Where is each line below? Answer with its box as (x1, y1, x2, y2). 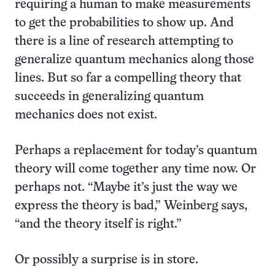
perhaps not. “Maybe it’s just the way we (15, 182, 238, 193)
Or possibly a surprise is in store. (15, 254, 198, 266)
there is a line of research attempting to (15, 36, 233, 47)
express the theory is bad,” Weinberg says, (15, 200, 247, 212)
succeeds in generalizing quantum (15, 91, 204, 103)
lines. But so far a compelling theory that (15, 72, 241, 84)
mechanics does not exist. (15, 109, 157, 121)
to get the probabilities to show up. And (15, 17, 234, 29)
